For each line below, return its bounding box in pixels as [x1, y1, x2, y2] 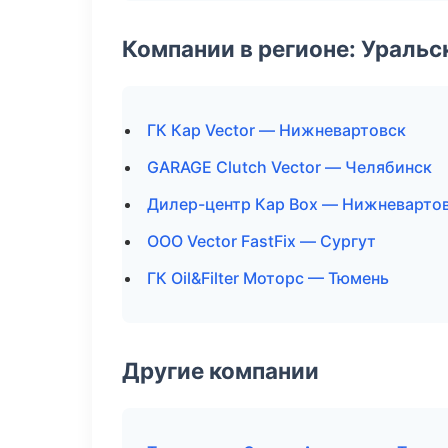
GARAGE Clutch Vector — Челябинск [147, 157, 432, 177]
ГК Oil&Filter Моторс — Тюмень [147, 268, 389, 288]
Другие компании [122, 357, 319, 384]
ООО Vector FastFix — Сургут [147, 231, 376, 251]
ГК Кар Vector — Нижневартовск [147, 120, 406, 140]
